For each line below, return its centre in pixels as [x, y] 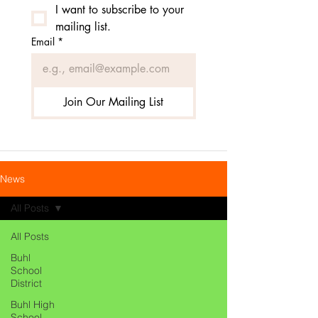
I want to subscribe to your [120, 10]
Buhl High [33, 305]
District [26, 283]
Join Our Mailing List [113, 102]
